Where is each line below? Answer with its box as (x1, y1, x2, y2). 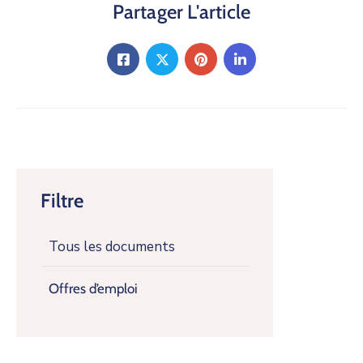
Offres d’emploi (49, 280, 138, 297)
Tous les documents (49, 237, 175, 257)
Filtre (41, 189, 83, 213)
